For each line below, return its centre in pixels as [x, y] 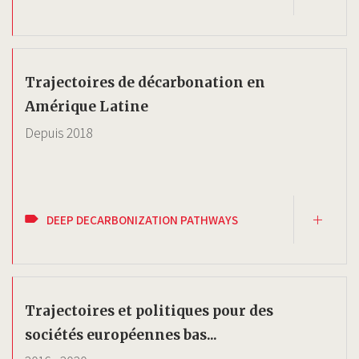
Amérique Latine [87, 107]
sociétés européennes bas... [121, 335]
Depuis [46, 133]
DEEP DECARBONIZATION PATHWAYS [142, 219]
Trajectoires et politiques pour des [149, 311]
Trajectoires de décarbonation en [145, 83]
